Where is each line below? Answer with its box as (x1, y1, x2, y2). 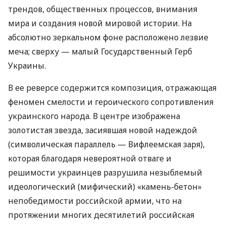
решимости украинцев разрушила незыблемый (8, 167, 202, 179)
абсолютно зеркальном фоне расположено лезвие (8, 32, 208, 43)
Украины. (8, 60, 46, 72)
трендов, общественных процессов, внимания (8, 4, 197, 15)
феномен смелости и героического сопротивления (8, 96, 213, 108)
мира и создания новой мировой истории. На (8, 18, 192, 29)
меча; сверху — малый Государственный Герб (8, 46, 192, 58)
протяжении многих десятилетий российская (8, 209, 194, 221)
